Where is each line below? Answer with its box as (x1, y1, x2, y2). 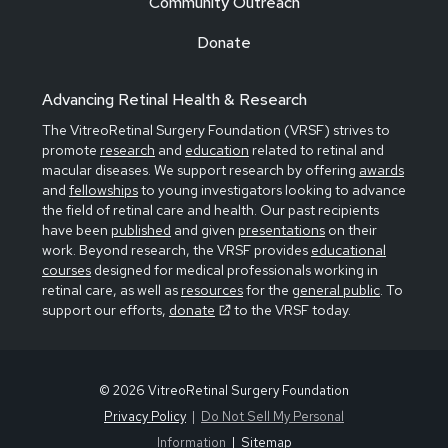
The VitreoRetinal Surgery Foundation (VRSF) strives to (42, 121, 390, 140)
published (111, 221, 171, 240)
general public (292, 281, 380, 300)
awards (359, 161, 404, 180)
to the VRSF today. (231, 301, 351, 320)
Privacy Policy (104, 408, 186, 426)
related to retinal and (249, 141, 384, 160)
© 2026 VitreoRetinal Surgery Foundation (99, 382, 349, 400)
